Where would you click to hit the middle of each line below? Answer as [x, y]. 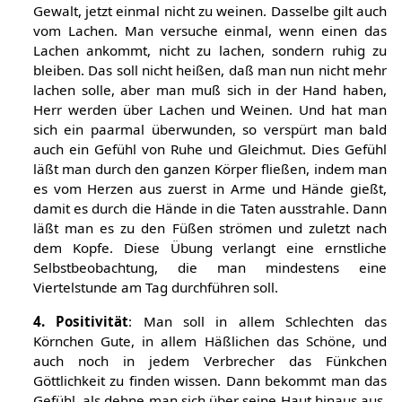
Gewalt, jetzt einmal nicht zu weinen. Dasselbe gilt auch [210, 11]
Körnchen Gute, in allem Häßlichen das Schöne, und [210, 341]
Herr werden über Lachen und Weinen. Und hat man [210, 110]
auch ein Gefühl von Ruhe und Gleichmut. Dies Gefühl [210, 149]
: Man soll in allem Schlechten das [258, 321]
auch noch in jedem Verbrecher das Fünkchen [210, 360]
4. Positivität [81, 321]
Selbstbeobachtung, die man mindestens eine [210, 268]
